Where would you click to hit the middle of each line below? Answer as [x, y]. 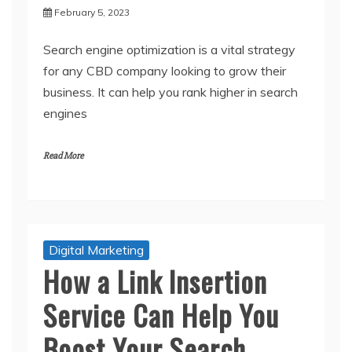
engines [65, 113]
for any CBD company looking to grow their [165, 70]
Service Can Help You [161, 314]
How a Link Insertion [155, 280]
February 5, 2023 [92, 12]
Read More [63, 156]
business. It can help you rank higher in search [170, 92]
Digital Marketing [96, 249]
